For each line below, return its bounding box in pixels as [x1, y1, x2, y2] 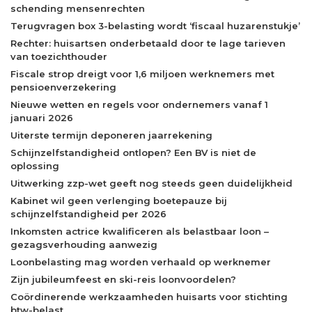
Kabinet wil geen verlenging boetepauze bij [10, 195, 227, 207]
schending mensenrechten [10, 3, 145, 15]
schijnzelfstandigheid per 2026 [10, 208, 166, 220]
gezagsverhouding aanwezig [10, 239, 157, 251]
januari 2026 [10, 112, 73, 124]
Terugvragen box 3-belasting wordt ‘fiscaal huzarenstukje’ [10, 20, 300, 32]
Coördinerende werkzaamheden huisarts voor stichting [10, 291, 288, 303]
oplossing [10, 160, 59, 172]
